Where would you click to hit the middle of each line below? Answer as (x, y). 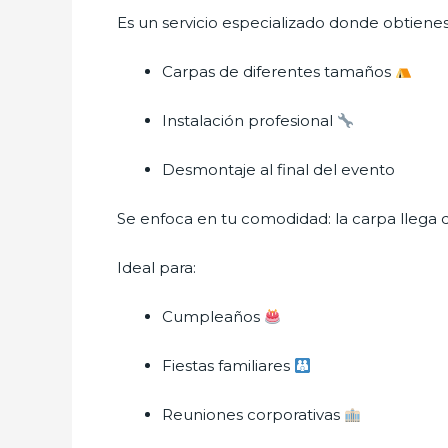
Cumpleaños (213, 316)
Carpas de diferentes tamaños (278, 71)
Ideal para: (156, 267)
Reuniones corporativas (253, 414)
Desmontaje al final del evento (278, 169)
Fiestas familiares (228, 365)
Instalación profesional (249, 120)
